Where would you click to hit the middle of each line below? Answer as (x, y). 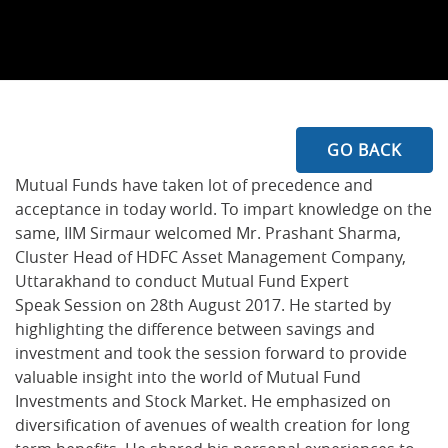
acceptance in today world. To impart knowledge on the (223, 209)
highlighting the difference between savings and (195, 329)
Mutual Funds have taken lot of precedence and (194, 185)
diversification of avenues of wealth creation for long (212, 425)
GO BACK (364, 150)
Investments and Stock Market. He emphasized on (203, 401)
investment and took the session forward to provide (211, 353)
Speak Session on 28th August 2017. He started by (203, 305)
